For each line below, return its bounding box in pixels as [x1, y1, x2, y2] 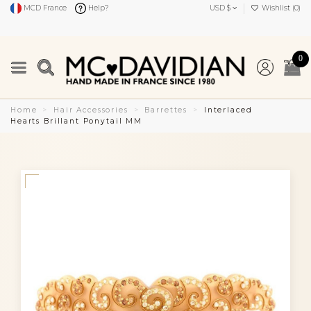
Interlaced [203, 105, 253, 115]
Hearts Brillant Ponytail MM [10, 116, 142, 126]
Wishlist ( [260, 3, 294, 12]
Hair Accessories [53, 105, 128, 115]
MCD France [22, 3, 67, 12]
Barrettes [144, 105, 188, 115]
